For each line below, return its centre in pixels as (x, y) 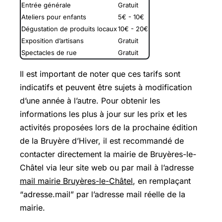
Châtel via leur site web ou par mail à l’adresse (107, 167)
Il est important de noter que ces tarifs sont (100, 74)
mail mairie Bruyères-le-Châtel (76, 181)
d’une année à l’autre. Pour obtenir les (90, 100)
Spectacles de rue (49, 52)
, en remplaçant (162, 181)
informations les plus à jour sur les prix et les (103, 114)
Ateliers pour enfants (54, 17)
